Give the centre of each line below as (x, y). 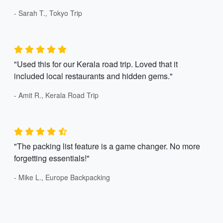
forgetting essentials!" (52, 158)
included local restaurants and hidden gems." (93, 76)
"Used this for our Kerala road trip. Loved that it (96, 64)
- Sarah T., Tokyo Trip (48, 13)
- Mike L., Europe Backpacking (62, 177)
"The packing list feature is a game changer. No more (107, 146)
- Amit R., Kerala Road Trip (56, 95)
